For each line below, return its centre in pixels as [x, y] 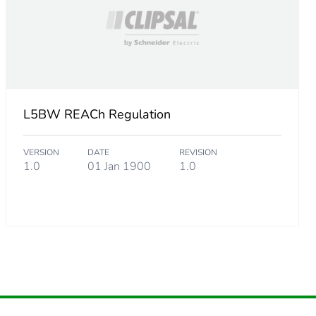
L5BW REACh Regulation [97, 115]
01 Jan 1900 [119, 167]
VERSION [41, 153]
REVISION [198, 153]
